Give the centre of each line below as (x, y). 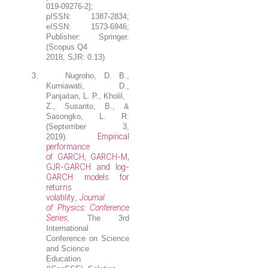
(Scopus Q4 (67, 47)
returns (59, 187)
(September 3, (88, 126)
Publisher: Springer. (88, 36)
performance (68, 146)
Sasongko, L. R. (88, 116)
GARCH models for (88, 177)
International (68, 228)
